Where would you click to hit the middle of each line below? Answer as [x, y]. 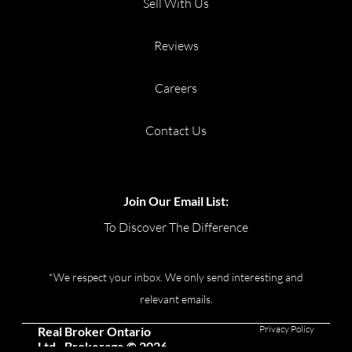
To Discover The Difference [176, 227]
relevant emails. [176, 299]
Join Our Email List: [176, 201]
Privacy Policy [287, 329]
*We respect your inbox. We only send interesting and [176, 277]
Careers [176, 88]
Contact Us [176, 131]
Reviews [176, 46]
